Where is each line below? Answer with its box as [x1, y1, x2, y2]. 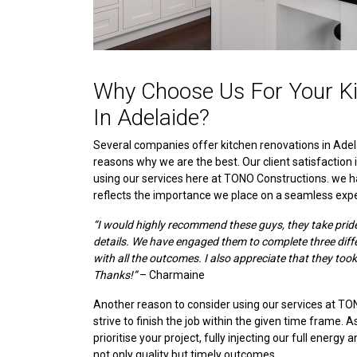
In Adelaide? [93, 104, 210, 131]
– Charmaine [137, 269, 205, 281]
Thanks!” [93, 269, 137, 281]
